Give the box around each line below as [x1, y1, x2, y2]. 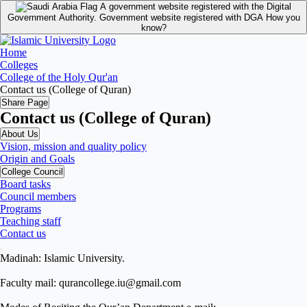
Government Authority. [7, 12, 99, 23]
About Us [1, 129, 38, 139]
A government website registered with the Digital [100, 1, 291, 12]
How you [265, 12, 300, 23]
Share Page [1, 97, 48, 108]
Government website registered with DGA [99, 12, 266, 23]
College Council [1, 167, 63, 177]
